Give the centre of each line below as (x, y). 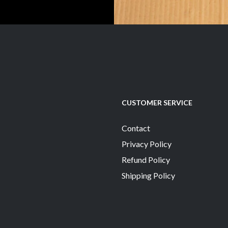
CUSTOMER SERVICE (157, 102)
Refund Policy (146, 159)
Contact (136, 128)
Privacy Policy (147, 144)
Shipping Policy (148, 175)
